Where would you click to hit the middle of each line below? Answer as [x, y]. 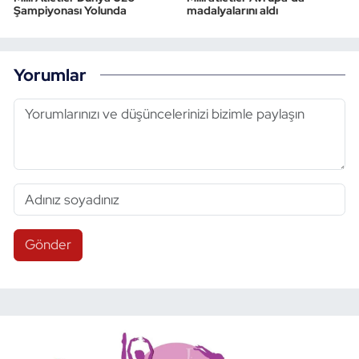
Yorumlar [50, 74]
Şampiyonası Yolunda [70, 11]
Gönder [48, 245]
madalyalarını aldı [232, 11]
